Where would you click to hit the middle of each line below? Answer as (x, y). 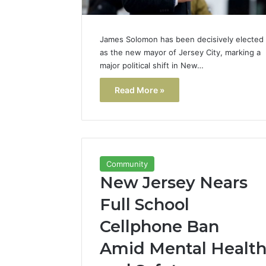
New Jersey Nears (174, 182)
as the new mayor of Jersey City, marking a (180, 53)
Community (127, 164)
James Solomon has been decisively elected (182, 39)
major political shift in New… (152, 66)
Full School (145, 204)
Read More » (140, 90)
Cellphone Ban (159, 226)
